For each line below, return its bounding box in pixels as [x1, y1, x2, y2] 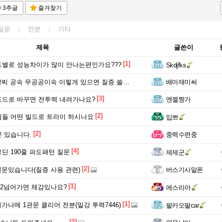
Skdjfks [166, 61, 186, 69]
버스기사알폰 [166, 166, 203, 173]
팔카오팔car [166, 202, 199, 209]
